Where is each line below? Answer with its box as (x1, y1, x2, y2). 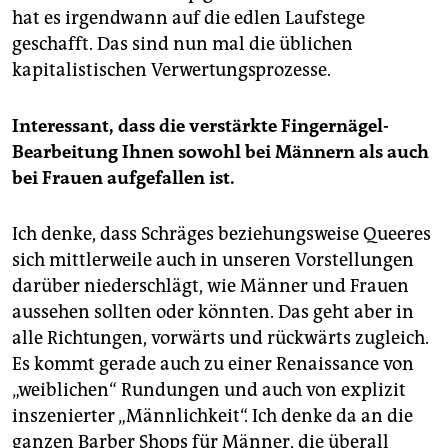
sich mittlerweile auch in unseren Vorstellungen (12, 249, 414, 272)
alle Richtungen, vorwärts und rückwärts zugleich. (12, 327, 429, 350)
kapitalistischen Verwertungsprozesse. (12, 59, 331, 82)
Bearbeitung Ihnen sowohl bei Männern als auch (12, 141, 429, 164)
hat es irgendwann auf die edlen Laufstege (12, 7, 365, 30)
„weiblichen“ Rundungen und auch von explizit (12, 379, 406, 402)
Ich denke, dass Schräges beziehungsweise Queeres (12, 223, 431, 246)
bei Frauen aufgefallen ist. (12, 167, 235, 190)
